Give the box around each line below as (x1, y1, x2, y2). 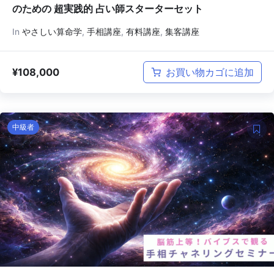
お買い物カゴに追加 (166, 66, 254, 79)
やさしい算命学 (22, 26, 82, 37)
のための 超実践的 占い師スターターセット (12, 2, 203, 15)
